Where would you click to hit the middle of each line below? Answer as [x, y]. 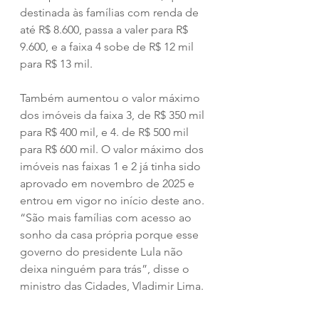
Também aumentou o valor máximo [111, 98]
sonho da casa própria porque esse [111, 234]
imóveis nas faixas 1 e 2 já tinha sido [112, 166]
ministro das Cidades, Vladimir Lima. [112, 286]
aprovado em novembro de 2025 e [109, 183]
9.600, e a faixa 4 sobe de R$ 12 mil [108, 46]
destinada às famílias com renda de [111, 12]
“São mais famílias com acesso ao [107, 217]
